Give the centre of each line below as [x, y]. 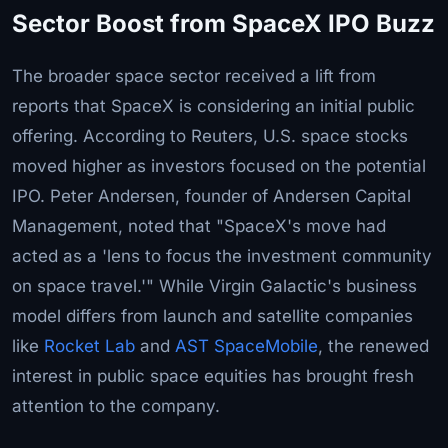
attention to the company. [116, 405]
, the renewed [373, 345]
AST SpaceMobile [246, 345]
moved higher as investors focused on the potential [219, 165]
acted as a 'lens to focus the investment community [222, 255]
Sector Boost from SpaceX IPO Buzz [223, 23]
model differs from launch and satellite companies [212, 315]
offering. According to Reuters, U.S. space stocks [210, 135]
